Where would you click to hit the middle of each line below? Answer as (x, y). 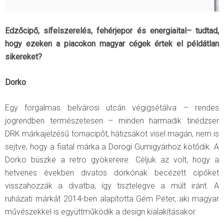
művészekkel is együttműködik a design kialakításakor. (101, 211)
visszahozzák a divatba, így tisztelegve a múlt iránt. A (112, 185)
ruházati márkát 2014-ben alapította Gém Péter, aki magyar (112, 198)
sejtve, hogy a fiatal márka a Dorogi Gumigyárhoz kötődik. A (112, 146)
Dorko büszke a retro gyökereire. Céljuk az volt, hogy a (112, 159)
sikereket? (23, 56)
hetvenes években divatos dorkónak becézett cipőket (112, 172)
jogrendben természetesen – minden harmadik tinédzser (112, 120)
